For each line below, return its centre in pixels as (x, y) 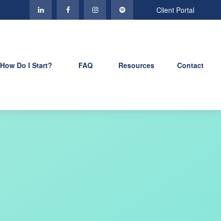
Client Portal (176, 10)
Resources (137, 65)
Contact (191, 65)
